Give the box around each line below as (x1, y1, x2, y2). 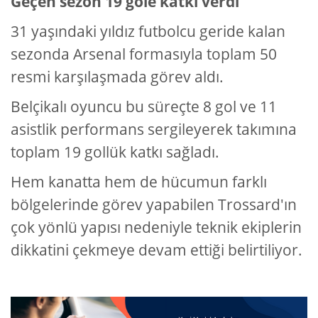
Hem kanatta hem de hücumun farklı (11, 172, 267, 192)
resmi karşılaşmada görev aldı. (11, 67, 224, 87)
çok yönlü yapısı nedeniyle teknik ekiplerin (11, 217, 302, 238)
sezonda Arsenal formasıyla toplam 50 (11, 44, 277, 65)
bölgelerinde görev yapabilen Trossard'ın (11, 194, 297, 215)
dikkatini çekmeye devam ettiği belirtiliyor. (11, 240, 302, 261)
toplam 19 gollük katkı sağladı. (11, 142, 219, 163)
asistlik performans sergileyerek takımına (11, 119, 297, 140)
